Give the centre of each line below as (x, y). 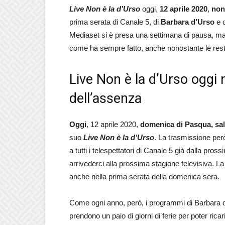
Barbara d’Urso (188, 22)
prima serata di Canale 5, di (115, 22)
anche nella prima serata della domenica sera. (144, 177)
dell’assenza (105, 98)
